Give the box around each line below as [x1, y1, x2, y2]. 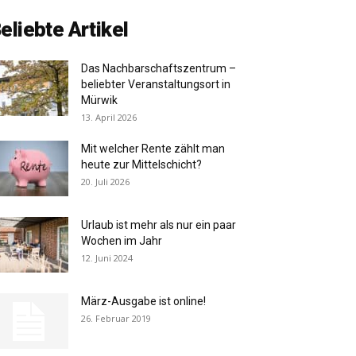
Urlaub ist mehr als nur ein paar [81, 219, 236, 232]
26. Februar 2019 [81, 312, 151, 325]
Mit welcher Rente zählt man [81, 142, 225, 156]
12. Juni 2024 [81, 252, 133, 265]
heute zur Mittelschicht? [81, 158, 202, 172]
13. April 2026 [81, 111, 137, 124]
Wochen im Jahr [81, 234, 162, 248]
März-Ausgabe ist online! [81, 295, 206, 308]
